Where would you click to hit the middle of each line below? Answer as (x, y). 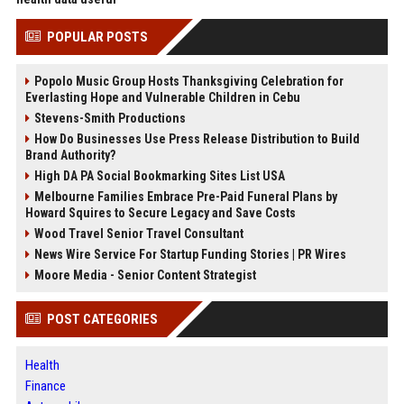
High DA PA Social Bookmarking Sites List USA (159, 176)
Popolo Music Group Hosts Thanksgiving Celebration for (188, 81)
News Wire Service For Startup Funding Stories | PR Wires (190, 254)
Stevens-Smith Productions (110, 118)
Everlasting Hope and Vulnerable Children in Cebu (162, 97)
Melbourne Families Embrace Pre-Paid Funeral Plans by (185, 197)
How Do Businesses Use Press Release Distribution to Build (197, 139)
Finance (45, 386)
